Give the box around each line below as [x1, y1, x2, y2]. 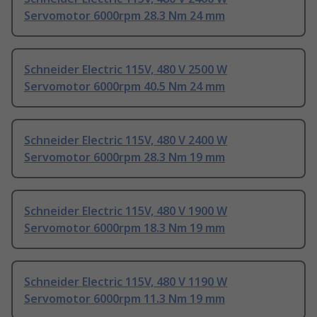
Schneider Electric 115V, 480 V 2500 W [24, 62, 227, 78]
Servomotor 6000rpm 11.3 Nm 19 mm [24, 291, 225, 307]
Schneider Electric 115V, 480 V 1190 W [24, 274, 227, 290]
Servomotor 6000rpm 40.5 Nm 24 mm [24, 79, 225, 95]
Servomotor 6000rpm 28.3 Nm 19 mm [24, 149, 225, 166]
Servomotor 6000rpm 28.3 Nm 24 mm [24, 8, 225, 24]
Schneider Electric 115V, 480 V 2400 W [24, 132, 227, 149]
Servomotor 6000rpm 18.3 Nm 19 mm [24, 220, 225, 236]
